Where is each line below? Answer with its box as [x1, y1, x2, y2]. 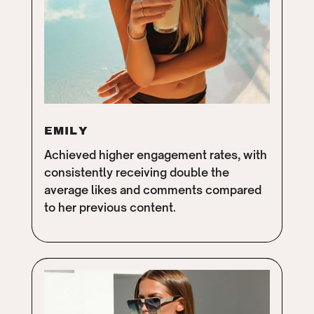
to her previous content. [43, 200, 176, 215]
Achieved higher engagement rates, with [43, 148, 267, 163]
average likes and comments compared [43, 183, 261, 198]
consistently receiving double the [43, 165, 229, 180]
